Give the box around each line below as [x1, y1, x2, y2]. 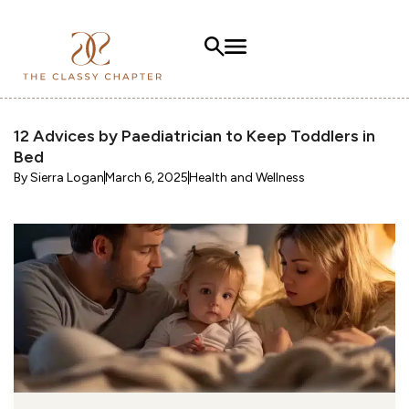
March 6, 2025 [105, 170, 188, 186]
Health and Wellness [189, 170, 305, 186]
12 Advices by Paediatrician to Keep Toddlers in [14, 126, 375, 147]
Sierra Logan [27, 170, 104, 186]
